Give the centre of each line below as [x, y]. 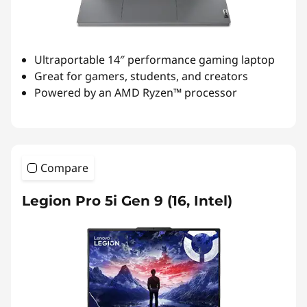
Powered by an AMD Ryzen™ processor [136, 93]
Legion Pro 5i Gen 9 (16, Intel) [127, 201]
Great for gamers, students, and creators [141, 76]
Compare [64, 168]
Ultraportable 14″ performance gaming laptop [155, 60]
